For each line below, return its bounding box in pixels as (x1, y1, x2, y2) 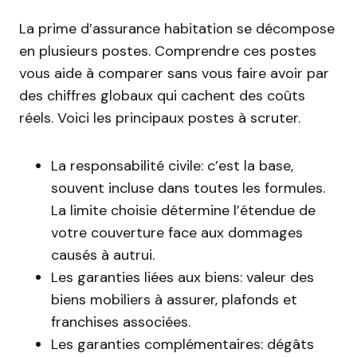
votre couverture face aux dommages (51, 223, 303, 242)
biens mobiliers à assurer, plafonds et (51, 290, 297, 309)
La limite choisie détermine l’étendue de (51, 201, 316, 220)
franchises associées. (51, 312, 190, 331)
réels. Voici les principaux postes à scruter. (19, 108, 300, 127)
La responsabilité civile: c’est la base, (51, 156, 293, 175)
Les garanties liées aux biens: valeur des (51, 268, 314, 287)
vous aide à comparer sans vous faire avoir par (19, 64, 329, 83)
